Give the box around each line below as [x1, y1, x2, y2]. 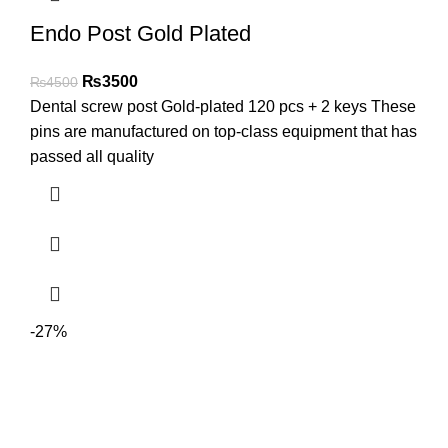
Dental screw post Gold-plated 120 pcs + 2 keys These [30, 98, 416, 116]
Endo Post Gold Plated [30, 21, 251, 47]
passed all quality [30, 148, 154, 166]
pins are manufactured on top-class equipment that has [30, 123, 417, 141]
